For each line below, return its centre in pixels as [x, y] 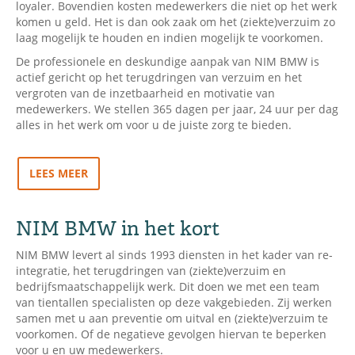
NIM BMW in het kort [118, 229]
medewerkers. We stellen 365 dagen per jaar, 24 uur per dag [177, 109]
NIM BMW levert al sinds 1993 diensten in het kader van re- [174, 255]
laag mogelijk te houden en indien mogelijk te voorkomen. [170, 38]
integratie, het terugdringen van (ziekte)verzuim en [151, 271]
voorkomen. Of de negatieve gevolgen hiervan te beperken [171, 334]
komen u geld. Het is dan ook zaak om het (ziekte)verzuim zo [176, 22]
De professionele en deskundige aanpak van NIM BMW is [168, 61]
